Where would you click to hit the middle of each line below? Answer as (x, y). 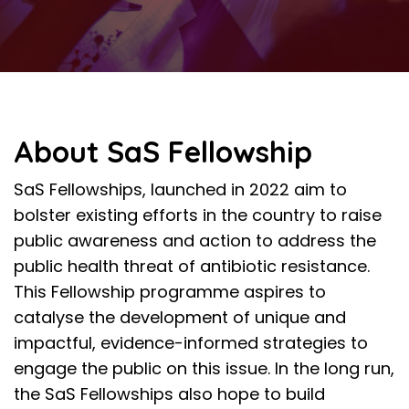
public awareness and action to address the (195, 241)
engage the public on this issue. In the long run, (204, 368)
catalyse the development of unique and (180, 317)
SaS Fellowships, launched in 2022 (152, 189)
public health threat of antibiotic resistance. (192, 266)
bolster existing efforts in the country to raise (198, 215)
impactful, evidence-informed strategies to (191, 343)
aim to (318, 189)
